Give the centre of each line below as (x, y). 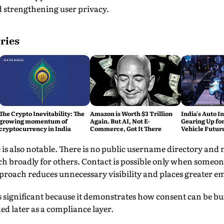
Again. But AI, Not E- (120, 121)
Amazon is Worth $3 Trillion (131, 114)
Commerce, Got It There (125, 129)
